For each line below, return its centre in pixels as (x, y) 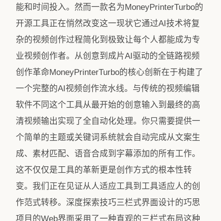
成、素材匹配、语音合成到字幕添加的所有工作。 (108, 154)
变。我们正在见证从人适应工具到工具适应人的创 (108, 186)
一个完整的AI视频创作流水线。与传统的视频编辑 (108, 89)
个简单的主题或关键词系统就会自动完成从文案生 (108, 137)
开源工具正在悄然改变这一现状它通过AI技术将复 (108, 23)
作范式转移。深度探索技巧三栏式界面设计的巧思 (108, 203)
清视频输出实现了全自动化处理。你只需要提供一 (108, 121)
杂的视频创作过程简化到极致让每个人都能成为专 (108, 40)
